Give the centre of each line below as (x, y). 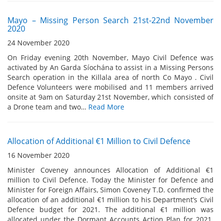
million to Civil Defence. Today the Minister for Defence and (110, 180)
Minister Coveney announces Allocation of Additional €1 (110, 170)
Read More (106, 107)
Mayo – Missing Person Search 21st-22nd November (110, 20)
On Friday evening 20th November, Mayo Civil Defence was (110, 57)
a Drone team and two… (48, 107)
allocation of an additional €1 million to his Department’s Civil (110, 200)
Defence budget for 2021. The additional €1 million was (110, 209)
